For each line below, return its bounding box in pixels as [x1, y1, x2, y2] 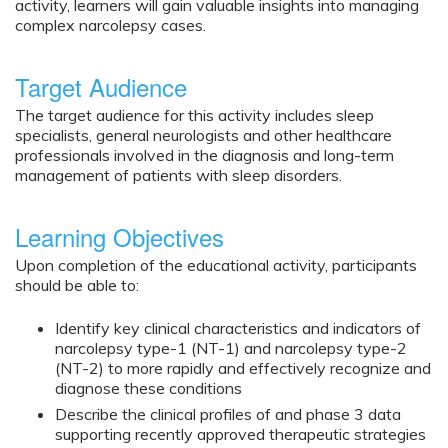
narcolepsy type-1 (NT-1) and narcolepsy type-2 [55, 337, 407, 358]
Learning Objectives [15, 219, 224, 255]
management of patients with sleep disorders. [15, 165, 342, 186]
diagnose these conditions [55, 377, 242, 398]
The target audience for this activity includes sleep [15, 105, 374, 126]
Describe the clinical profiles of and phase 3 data [55, 403, 401, 424]
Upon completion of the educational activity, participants [15, 255, 417, 276]
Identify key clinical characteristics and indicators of [55, 317, 421, 338]
